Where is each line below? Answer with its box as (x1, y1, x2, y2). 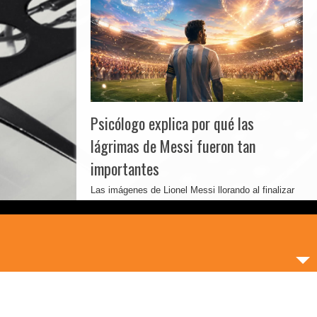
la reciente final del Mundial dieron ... (91, 199, 241, 209)
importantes (91, 157, 159, 180)
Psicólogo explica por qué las (91, 112, 254, 134)
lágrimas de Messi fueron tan (91, 134, 255, 157)
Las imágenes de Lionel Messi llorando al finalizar (91, 185, 294, 195)
